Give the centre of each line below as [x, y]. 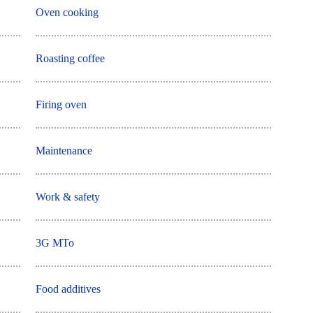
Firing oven [61, 105]
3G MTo [55, 243]
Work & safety [68, 197]
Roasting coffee [71, 59]
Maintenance [64, 151]
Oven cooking [67, 13]
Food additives [68, 289]
